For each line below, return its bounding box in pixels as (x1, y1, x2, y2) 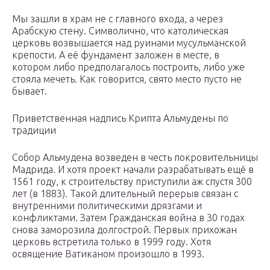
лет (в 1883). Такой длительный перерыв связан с (12, 188, 238, 199)
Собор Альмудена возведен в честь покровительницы (12, 152, 258, 163)
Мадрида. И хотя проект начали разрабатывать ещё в (12, 164, 254, 175)
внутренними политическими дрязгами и (12, 200, 202, 212)
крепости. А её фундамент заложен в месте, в (12, 49, 219, 61)
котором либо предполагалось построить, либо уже (12, 61, 245, 73)
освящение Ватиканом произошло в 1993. (12, 248, 204, 260)
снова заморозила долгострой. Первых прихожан (12, 224, 237, 236)
